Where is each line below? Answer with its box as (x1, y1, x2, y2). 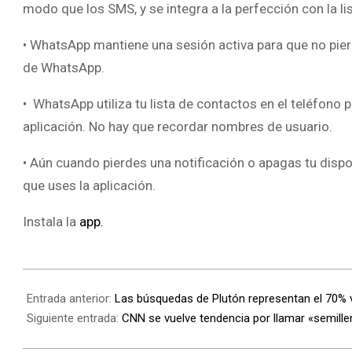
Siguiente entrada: (27, 311, 122, 326)
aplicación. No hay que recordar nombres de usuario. (23, 118, 332, 134)
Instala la (23, 213, 76, 229)
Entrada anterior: (27, 291, 115, 306)
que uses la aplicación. (23, 177, 156, 193)
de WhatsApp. (23, 59, 104, 75)
